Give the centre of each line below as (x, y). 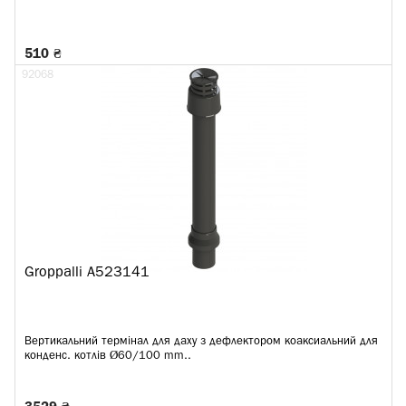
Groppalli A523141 (87, 273)
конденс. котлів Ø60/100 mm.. (108, 356)
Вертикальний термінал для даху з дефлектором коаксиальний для (201, 341)
